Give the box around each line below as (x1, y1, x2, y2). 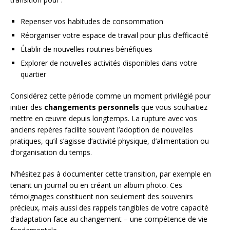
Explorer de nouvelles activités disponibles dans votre (21, 57, 197, 68)
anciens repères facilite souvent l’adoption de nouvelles (10, 124, 193, 135)
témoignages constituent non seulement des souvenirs (10, 191, 193, 201)
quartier (21, 69, 46, 79)
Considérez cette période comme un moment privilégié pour (10, 90, 210, 101)
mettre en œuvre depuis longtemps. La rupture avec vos (10, 113, 197, 123)
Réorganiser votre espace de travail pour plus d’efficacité (21, 30, 208, 40)
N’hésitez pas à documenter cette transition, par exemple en (10, 168, 211, 179)
